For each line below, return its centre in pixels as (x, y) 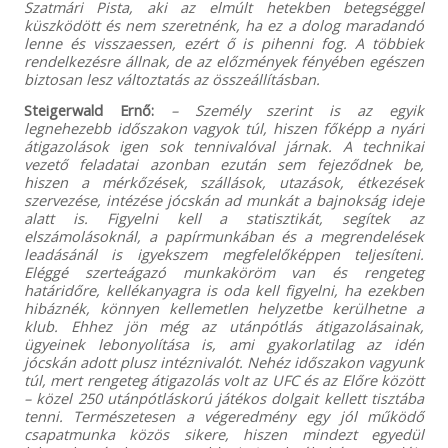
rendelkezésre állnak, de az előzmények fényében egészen (224, 60)
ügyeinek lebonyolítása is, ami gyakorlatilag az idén (224, 343)
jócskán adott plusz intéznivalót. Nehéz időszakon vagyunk (224, 361)
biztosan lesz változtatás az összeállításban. (171, 78)
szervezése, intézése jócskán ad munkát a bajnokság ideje (224, 199)
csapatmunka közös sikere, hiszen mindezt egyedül (224, 433)
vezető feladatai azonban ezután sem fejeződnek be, (224, 163)
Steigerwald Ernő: (88, 109)
